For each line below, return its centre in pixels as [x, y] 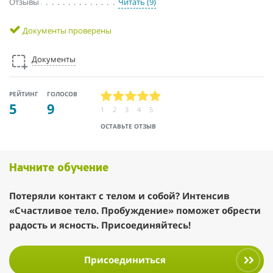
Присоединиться [125, 260]
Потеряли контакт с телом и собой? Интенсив [119, 196]
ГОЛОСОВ [62, 94]
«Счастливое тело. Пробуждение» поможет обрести [135, 210]
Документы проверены [66, 30]
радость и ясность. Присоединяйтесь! [100, 225]
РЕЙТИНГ [24, 94]
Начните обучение [59, 168]
